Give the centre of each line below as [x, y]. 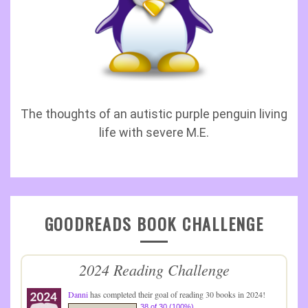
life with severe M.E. [154, 132]
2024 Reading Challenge [154, 269]
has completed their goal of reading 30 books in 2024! [177, 294]
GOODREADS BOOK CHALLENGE [154, 223]
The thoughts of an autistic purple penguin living [154, 114]
